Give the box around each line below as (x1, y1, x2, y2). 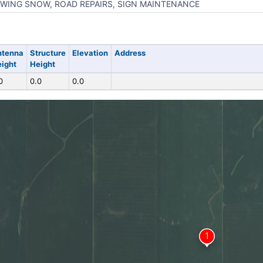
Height (29, 59, 55, 69)
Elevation (72, 48, 108, 58)
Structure (29, 48, 66, 58)
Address (114, 48, 146, 58)
